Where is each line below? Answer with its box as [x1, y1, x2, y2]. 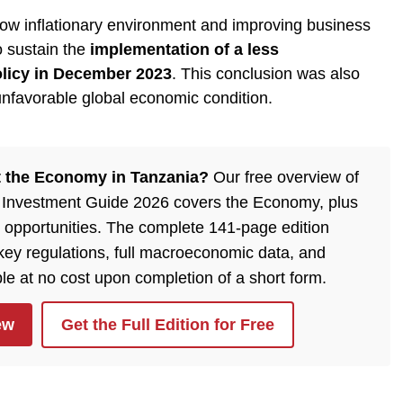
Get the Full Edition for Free [61, 316, 274, 334]
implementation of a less [90, 40, 279, 58]
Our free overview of [209, 168, 359, 186]
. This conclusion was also [172, 65, 360, 83]
